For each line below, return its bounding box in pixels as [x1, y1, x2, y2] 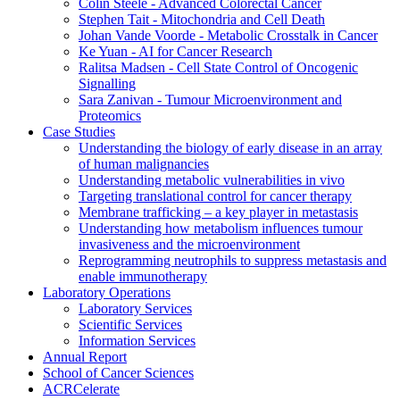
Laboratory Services [79, 301, 192, 317]
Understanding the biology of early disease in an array [79, 140, 382, 156]
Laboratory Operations [43, 285, 171, 301]
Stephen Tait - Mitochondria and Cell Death [79, 12, 325, 28]
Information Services [79, 333, 196, 349]
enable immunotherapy [79, 269, 207, 285]
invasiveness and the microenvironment [79, 237, 300, 253]
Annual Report [43, 349, 127, 365]
